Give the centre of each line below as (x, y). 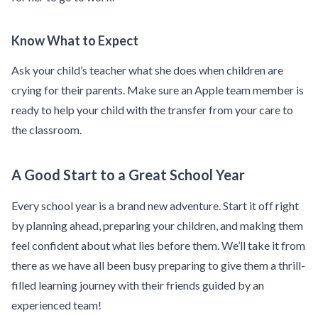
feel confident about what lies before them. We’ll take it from (158, 246)
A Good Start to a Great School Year (128, 175)
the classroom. (46, 130)
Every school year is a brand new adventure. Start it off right (155, 206)
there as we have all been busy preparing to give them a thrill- (158, 265)
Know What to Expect (75, 41)
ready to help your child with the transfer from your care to (152, 110)
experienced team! (56, 305)
